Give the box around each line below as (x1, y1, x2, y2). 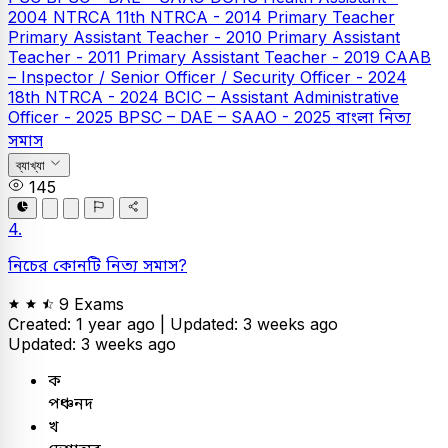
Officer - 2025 (8, 107, 118, 128)
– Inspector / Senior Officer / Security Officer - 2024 (8, 67, 407, 88)
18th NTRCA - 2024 (8, 87, 164, 108)
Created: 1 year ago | (8, 313, 170, 334)
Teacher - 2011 (8, 47, 126, 68)
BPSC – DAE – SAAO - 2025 (118, 107, 336, 128)
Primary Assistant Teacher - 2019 (126, 47, 385, 68)
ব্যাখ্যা (16, 157, 45, 173)
